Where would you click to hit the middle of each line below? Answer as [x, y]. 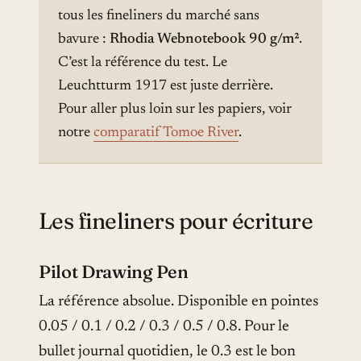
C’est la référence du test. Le [143, 62]
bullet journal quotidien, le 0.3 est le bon [167, 351]
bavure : [84, 39]
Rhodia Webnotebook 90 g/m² [204, 39]
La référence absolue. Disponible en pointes [178, 301]
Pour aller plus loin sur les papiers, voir [175, 109]
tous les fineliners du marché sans [159, 16]
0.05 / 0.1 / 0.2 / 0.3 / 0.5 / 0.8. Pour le [164, 326]
